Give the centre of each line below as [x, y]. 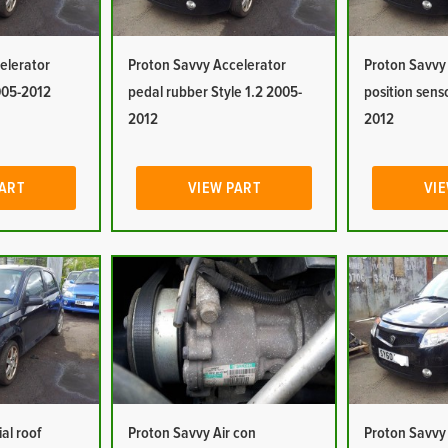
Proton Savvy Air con [192, 433]
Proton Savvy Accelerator [207, 65]
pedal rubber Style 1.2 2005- [215, 92]
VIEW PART [224, 188]
